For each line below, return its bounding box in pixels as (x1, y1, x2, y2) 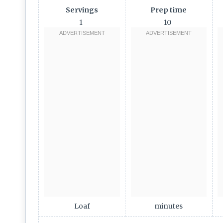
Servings (66, 5, 99, 14)
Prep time (150, 5, 187, 14)
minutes (154, 201, 183, 211)
